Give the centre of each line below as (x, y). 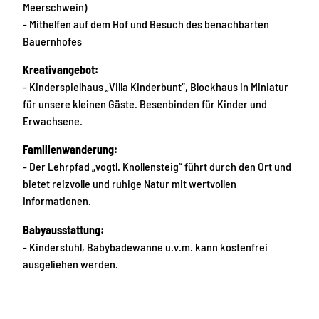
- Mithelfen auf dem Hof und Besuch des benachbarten (146, 24)
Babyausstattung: (63, 229)
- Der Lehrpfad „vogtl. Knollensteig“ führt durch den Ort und (157, 167)
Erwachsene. (53, 121)
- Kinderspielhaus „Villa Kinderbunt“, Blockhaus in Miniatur (156, 87)
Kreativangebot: (61, 70)
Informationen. (57, 201)
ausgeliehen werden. (70, 263)
